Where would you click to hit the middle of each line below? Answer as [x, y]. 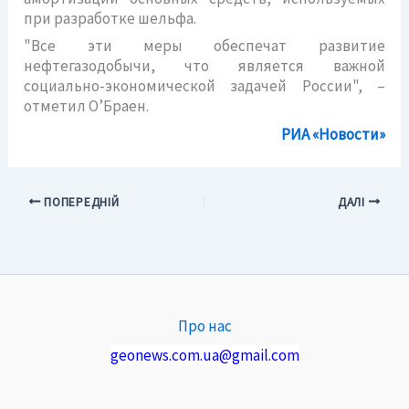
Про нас [204, 326]
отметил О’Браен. [87, 106]
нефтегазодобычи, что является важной [204, 66]
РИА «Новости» [333, 134]
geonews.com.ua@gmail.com [204, 355]
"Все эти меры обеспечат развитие [204, 46]
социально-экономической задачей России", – [204, 86]
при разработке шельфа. [110, 18]
